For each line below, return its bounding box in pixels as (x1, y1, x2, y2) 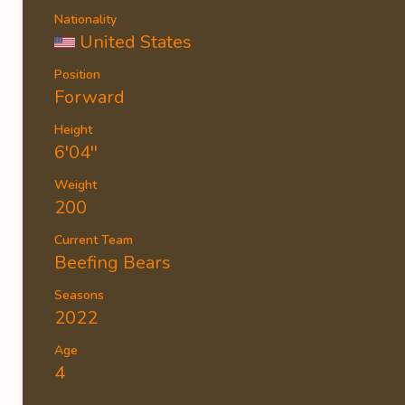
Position (54, 66, 100, 83)
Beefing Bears (54, 250, 171, 275)
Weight (54, 176, 97, 193)
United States (80, 30, 192, 54)
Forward (54, 85, 125, 109)
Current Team (54, 231, 133, 249)
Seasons (54, 287, 104, 304)
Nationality (54, 11, 117, 28)
